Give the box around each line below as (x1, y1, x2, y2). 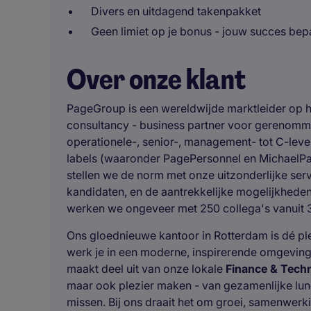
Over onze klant (67, 61, 246, 97)
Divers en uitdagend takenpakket (91, 4, 261, 18)
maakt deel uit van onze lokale (67, 262, 226, 276)
